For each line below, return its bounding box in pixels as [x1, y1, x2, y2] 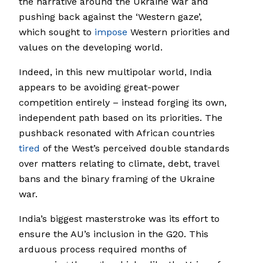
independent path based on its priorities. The [19, 112, 222, 124]
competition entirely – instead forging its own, [19, 97, 227, 109]
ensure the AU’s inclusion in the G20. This [19, 228, 208, 240]
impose [95, 26, 127, 38]
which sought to [19, 26, 95, 38]
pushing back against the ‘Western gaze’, [19, 11, 202, 23]
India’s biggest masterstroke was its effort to [19, 213, 220, 225]
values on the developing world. [19, 42, 163, 53]
